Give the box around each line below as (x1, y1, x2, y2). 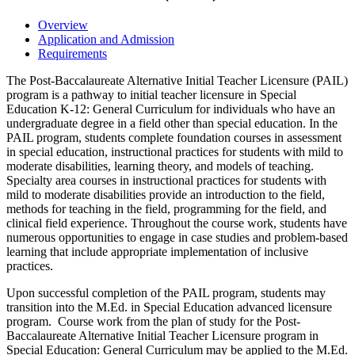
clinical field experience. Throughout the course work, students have (6, 216, 347, 230)
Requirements (38, 46, 107, 60)
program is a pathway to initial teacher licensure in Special (6, 87, 296, 101)
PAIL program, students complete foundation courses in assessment (6, 130, 342, 144)
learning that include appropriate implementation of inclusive (6, 244, 308, 258)
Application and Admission (38, 32, 174, 46)
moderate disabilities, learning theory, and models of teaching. (6, 158, 314, 173)
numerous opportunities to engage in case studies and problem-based (6, 230, 348, 244)
